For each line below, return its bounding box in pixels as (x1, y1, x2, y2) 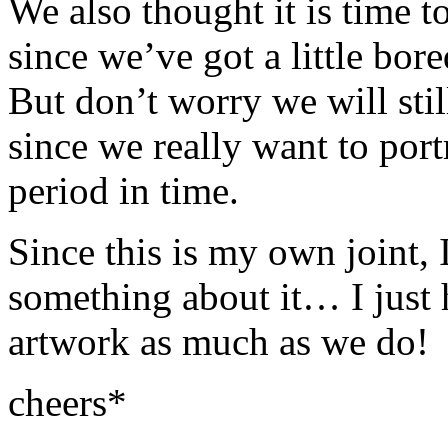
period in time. (8, 168, 239, 212)
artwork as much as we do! (8, 319, 429, 363)
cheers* (8, 380, 127, 424)
